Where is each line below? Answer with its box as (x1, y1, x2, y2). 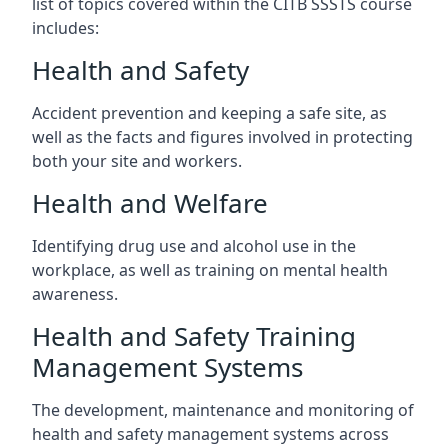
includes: (32, 17, 99, 39)
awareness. (32, 283, 118, 305)
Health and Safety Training (32, 318, 356, 354)
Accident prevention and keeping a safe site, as (32, 102, 387, 124)
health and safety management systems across (32, 423, 389, 445)
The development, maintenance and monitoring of (32, 399, 414, 421)
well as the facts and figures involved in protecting (32, 126, 413, 148)
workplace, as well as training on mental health (32, 259, 388, 281)
